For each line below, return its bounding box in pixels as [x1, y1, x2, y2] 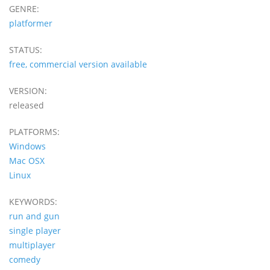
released [9, 99, 44, 111]
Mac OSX [9, 155, 45, 167]
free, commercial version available [9, 58, 147, 71]
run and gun [9, 210, 60, 222]
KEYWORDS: [9, 196, 57, 208]
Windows [9, 140, 46, 152]
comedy [9, 254, 40, 266]
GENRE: [9, 3, 39, 15]
